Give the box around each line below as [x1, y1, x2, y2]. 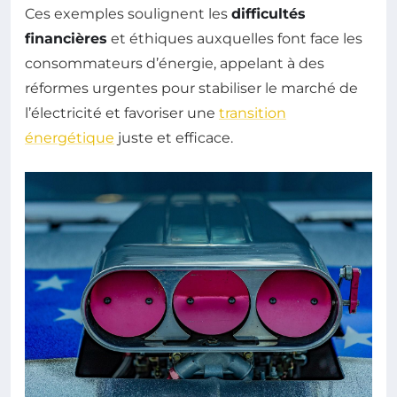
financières [25, 29, 107, 47]
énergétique [25, 128, 114, 146]
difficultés [231, 4, 306, 22]
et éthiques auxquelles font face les [107, 29, 362, 47]
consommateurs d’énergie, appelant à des [25, 54, 324, 72]
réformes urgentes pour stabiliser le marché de [25, 79, 358, 97]
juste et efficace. [114, 128, 233, 146]
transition [219, 104, 286, 121]
